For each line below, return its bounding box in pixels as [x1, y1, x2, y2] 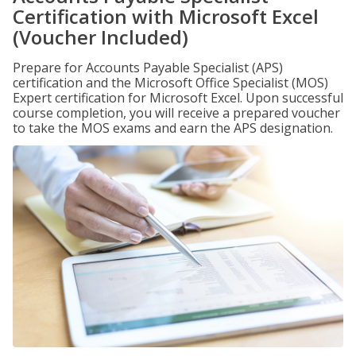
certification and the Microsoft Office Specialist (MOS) [13, 74, 328, 91]
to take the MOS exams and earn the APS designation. [13, 119, 333, 137]
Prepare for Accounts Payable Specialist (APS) [13, 59, 283, 76]
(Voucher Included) [13, 24, 188, 50]
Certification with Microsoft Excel [13, 3, 319, 29]
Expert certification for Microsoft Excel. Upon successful [13, 89, 343, 106]
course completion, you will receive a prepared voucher [13, 104, 340, 122]
